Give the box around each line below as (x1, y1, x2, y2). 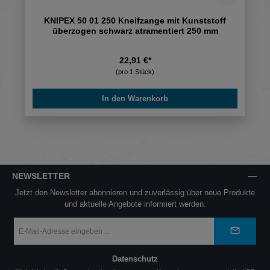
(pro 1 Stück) (116, 67, 154, 75)
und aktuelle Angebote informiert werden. (64, 199, 206, 209)
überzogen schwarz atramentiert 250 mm (52, 25, 218, 36)
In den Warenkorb (102, 93, 168, 103)
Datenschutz (112, 254, 158, 264)
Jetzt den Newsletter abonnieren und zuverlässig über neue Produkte (15, 188, 255, 198)
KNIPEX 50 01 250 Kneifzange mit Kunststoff (44, 15, 226, 25)
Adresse (14, 235, 37, 242)
